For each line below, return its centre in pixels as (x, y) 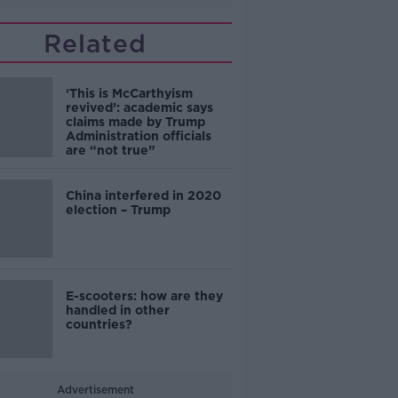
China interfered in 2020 (143, 195)
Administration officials (138, 136)
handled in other (117, 310)
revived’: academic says (139, 107)
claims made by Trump (135, 122)
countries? (99, 324)
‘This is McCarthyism (129, 93)
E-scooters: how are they (144, 296)
